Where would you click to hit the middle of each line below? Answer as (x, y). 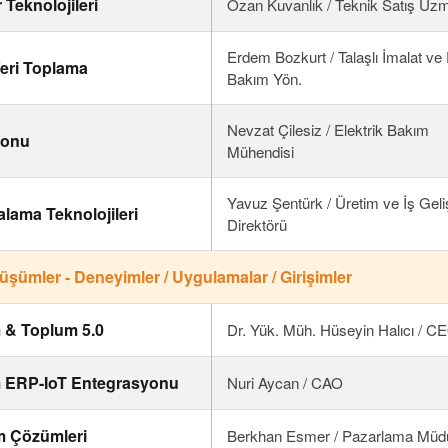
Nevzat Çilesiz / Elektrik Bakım (328, 129)
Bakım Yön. (265, 78)
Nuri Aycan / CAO (285, 382)
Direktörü (257, 224)
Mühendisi (261, 151)
